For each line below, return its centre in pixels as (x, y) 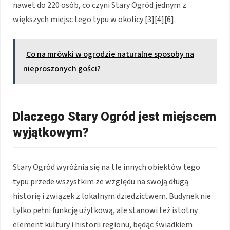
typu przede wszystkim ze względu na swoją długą (101, 181)
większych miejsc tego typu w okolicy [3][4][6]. (94, 19)
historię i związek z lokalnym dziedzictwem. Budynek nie (112, 196)
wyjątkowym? (51, 132)
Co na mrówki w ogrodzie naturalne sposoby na (110, 54)
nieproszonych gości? (62, 69)
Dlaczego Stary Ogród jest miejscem (114, 116)
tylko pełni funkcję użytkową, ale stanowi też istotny (105, 210)
